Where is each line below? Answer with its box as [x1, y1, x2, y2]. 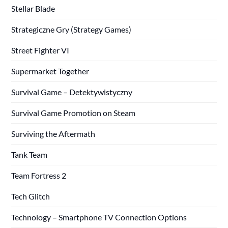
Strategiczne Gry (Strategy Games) [11, 24, 132, 34]
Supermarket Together [11, 66, 90, 76]
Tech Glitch [11, 191, 50, 201]
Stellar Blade [11, 3, 55, 13]
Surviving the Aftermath [11, 128, 96, 138]
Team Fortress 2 [11, 170, 67, 180]
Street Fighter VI [11, 45, 70, 55]
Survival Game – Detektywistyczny [11, 87, 133, 97]
